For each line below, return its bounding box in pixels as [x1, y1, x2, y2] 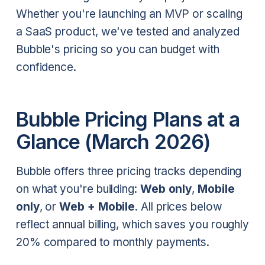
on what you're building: [15, 182, 140, 196]
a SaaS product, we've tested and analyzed [15, 25, 240, 38]
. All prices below [135, 199, 222, 214]
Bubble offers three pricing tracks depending [15, 164, 242, 178]
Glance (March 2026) [15, 130, 210, 154]
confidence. [15, 60, 76, 74]
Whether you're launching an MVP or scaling [15, 7, 243, 21]
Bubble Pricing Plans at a [15, 107, 240, 132]
